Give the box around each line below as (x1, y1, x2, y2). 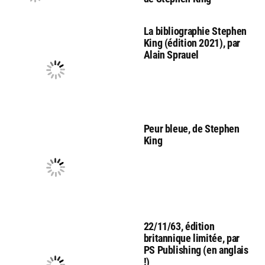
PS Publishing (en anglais (143, 243, 248, 256)
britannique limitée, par (143, 231, 240, 244)
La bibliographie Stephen (143, 24, 247, 37)
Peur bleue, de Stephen (143, 122, 240, 135)
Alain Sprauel (143, 48, 199, 61)
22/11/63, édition (143, 219, 215, 232)
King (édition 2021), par (143, 36, 240, 49)
